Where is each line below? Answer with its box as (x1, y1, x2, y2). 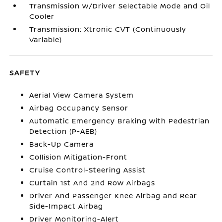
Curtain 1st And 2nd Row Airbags (29, 178, 156, 187)
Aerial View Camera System (29, 90, 134, 100)
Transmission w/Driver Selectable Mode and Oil (29, 1, 211, 10)
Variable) (29, 35, 62, 44)
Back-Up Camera (29, 139, 94, 149)
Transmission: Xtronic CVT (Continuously (29, 24, 187, 34)
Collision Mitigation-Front (29, 152, 128, 162)
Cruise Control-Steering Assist (29, 165, 146, 174)
